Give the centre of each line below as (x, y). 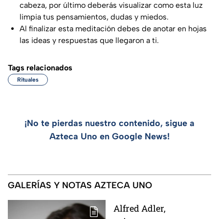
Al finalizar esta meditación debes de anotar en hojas (113, 28)
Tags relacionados (40, 67)
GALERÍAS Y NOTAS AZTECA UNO (80, 185)
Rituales (28, 79)
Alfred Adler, (140, 208)
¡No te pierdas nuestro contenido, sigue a (109, 123)
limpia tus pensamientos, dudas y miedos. (94, 17)
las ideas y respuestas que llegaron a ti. (89, 40)
